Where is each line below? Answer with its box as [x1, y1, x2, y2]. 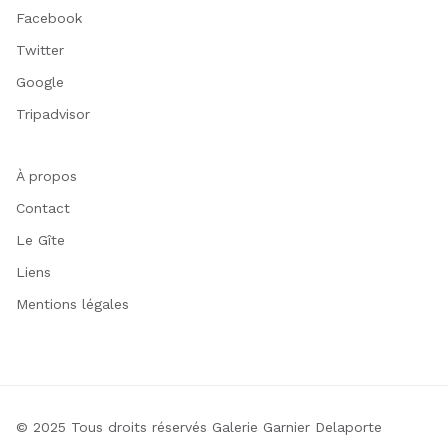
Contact [16, 200, 70, 216]
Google [16, 74, 64, 90]
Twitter [16, 42, 64, 58]
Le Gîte [16, 232, 65, 248]
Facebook [16, 10, 82, 26]
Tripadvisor [16, 106, 90, 122]
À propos [16, 168, 77, 184]
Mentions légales [16, 296, 129, 312]
